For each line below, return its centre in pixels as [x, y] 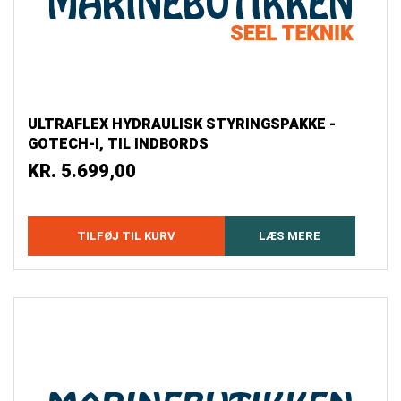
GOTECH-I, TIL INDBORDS [118, 145]
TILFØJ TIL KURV [126, 236]
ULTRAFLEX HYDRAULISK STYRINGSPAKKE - [182, 125]
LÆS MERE [290, 236]
